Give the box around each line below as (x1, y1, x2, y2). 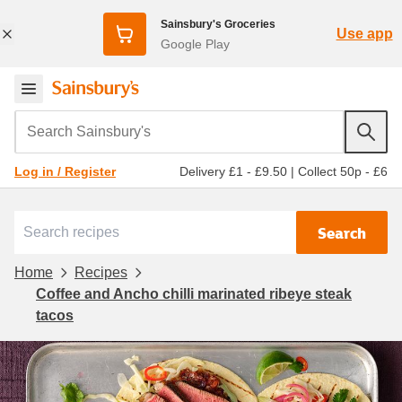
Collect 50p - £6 (298, 163, 388, 179)
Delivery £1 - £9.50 (179, 163, 287, 179)
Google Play (160, 36, 230, 51)
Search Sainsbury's (13, 110, 150, 133)
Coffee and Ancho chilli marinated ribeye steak (36, 285, 352, 301)
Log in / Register (14, 164, 116, 179)
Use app (336, 25, 393, 41)
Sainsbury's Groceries (160, 17, 275, 31)
